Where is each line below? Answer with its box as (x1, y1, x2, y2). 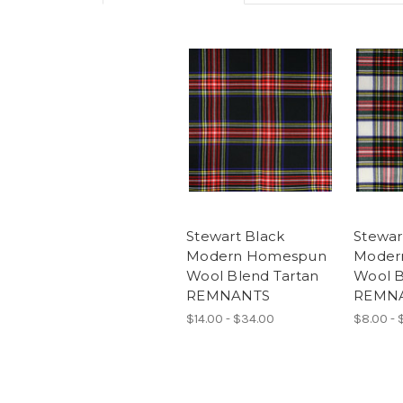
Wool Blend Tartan (186, 267, 319, 285)
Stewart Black (186, 228, 285, 246)
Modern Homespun (186, 247, 327, 265)
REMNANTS (186, 287, 270, 305)
